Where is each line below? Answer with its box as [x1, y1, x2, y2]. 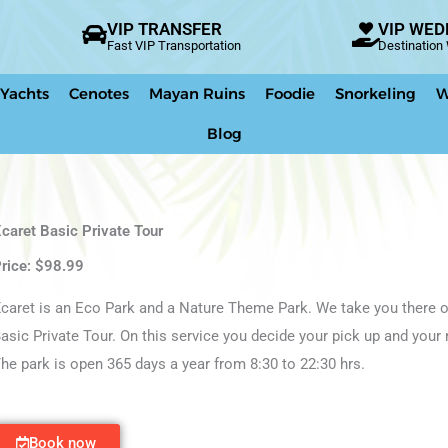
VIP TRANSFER [107, 19, 223, 40]
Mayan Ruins [149, 83, 245, 103]
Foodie [265, 83, 315, 103]
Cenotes [69, 83, 129, 103]
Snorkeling [335, 83, 416, 103]
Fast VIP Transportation [107, 38, 242, 54]
